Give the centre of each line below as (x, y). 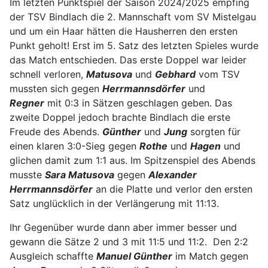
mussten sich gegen (56, 89)
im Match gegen (212, 256)
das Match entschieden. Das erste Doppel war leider (128, 60)
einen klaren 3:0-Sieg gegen (74, 146)
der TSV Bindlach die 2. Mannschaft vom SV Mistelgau (133, 17)
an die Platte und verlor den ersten (174, 189)
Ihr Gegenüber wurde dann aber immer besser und (123, 227)
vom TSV (218, 74)
